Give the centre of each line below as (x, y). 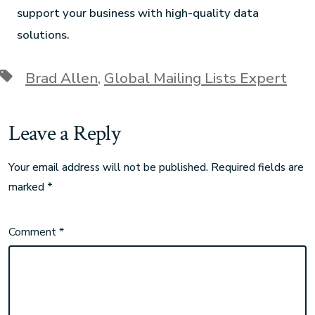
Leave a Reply (65, 134)
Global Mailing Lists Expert (195, 78)
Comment (34, 232)
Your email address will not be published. (109, 168)
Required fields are (258, 168)
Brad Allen (62, 78)
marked (28, 187)
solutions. (44, 35)
